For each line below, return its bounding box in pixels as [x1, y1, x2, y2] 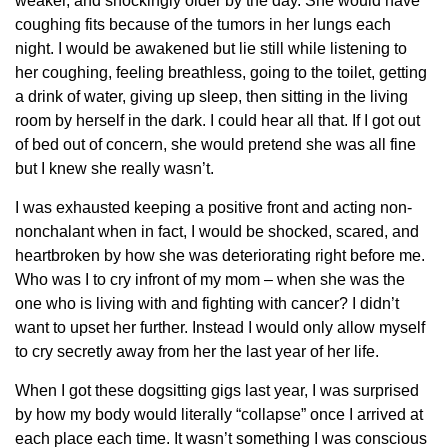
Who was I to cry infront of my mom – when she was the [15, 271, 405, 289]
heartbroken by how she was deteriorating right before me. [15, 247, 425, 265]
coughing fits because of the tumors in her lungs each [15, 16, 391, 34]
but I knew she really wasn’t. [15, 160, 214, 178]
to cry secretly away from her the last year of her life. [15, 343, 379, 361]
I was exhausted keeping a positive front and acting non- [15, 199, 412, 217]
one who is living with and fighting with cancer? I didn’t [15, 295, 399, 313]
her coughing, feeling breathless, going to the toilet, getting [15, 64, 427, 82]
